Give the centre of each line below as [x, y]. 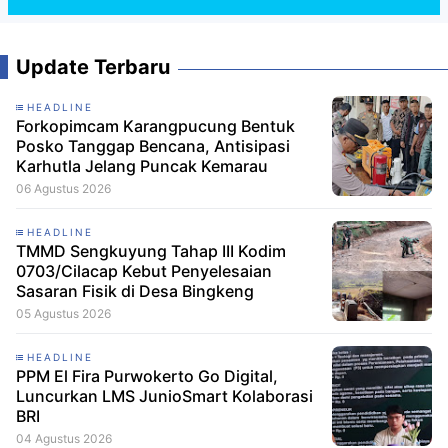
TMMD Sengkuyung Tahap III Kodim [151, 250]
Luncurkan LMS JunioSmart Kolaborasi [164, 395]
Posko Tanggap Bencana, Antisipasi [153, 145]
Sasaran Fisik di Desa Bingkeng [135, 290]
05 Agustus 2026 [63, 313]
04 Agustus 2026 [64, 438]
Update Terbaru [93, 66]
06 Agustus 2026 [63, 188]
